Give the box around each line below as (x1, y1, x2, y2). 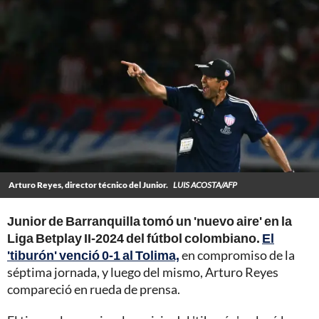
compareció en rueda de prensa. (7, 281, 180, 298)
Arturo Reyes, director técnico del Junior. (9, 179, 169, 191)
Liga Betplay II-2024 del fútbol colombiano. (7, 230, 260, 246)
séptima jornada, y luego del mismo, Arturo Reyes (7, 264, 278, 281)
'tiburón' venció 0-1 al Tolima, (7, 247, 179, 263)
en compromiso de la (179, 247, 295, 263)
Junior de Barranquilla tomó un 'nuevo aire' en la (7, 213, 292, 229)
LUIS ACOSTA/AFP (173, 179, 237, 191)
